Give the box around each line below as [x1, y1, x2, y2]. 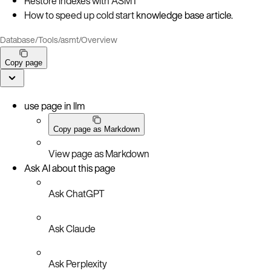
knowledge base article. [134, 7, 233, 22]
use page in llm [24, 98, 85, 113]
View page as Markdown [48, 146, 149, 161]
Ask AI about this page [24, 160, 116, 175]
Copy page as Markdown [53, 124, 140, 134]
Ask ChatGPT [48, 186, 105, 201]
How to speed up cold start [24, 7, 134, 22]
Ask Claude [48, 221, 96, 236]
